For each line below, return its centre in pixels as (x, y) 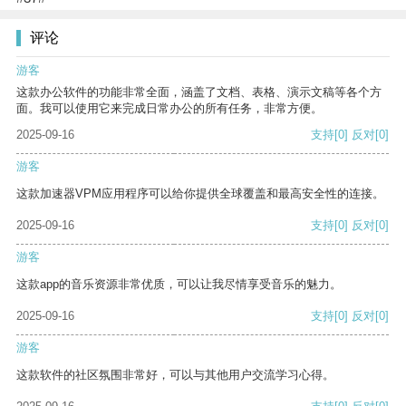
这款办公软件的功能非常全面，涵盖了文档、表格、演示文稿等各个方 (199, 92)
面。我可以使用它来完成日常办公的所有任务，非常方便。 (169, 109)
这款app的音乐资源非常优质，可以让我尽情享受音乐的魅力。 (179, 285)
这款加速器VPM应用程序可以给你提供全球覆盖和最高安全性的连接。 (200, 194)
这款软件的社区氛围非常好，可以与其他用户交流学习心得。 (175, 375)
